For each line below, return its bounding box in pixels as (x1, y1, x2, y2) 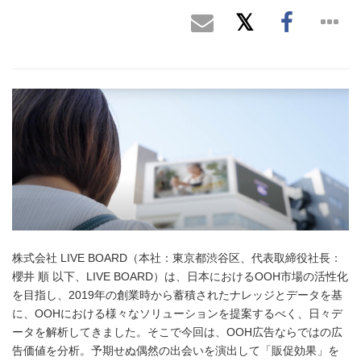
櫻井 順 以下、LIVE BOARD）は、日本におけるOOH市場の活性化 (12, 270, 348, 283)
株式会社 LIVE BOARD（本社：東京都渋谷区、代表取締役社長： (12, 251, 342, 264)
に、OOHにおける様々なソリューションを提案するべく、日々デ (12, 307, 342, 320)
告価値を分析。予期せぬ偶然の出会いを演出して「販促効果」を (12, 344, 339, 357)
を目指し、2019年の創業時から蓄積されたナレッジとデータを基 (12, 288, 342, 301)
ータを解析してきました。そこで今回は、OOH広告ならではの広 (12, 326, 342, 338)
